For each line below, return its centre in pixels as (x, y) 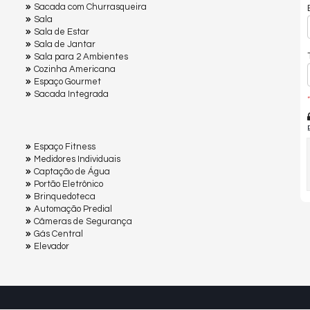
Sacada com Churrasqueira (90, 7)
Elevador (52, 246)
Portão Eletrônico (69, 184)
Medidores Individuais (77, 159)
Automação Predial (73, 209)
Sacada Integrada (71, 94)
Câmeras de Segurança (83, 221)
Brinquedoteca (65, 196)
